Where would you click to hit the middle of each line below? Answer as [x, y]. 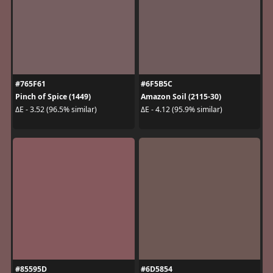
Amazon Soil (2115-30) [181, 96]
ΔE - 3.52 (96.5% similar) [56, 109]
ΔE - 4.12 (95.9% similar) [182, 109]
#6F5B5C [157, 83]
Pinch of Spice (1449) [53, 96]
